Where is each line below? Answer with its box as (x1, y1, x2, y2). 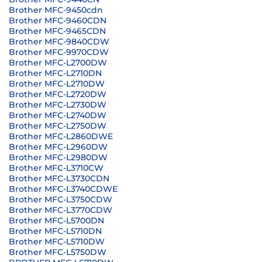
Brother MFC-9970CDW (9, 47, 109, 57)
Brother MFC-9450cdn (9, 5, 103, 15)
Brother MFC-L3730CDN (9, 173, 109, 184)
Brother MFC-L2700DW (9, 57, 107, 68)
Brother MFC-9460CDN (9, 15, 106, 26)
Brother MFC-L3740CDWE (9, 184, 118, 194)
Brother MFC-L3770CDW (9, 205, 112, 215)
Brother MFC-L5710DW (9, 236, 105, 247)
